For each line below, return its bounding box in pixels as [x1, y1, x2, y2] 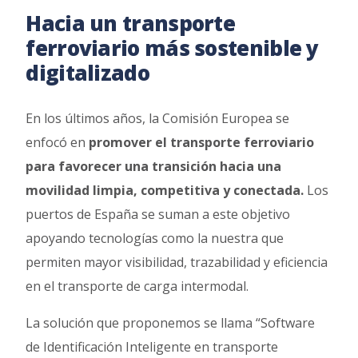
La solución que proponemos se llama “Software [26, 313, 316, 332]
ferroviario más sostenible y [26, 33, 319, 62]
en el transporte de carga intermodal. [26, 276, 256, 295]
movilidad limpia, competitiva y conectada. [26, 181, 304, 199]
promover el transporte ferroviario [89, 133, 315, 151]
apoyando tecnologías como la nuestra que [26, 229, 284, 247]
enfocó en [26, 133, 89, 151]
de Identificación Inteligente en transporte [26, 337, 279, 356]
